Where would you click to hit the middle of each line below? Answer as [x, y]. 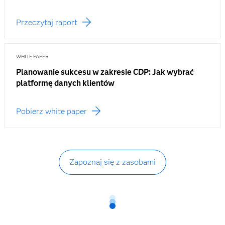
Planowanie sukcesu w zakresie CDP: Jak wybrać [105, 72]
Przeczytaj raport [46, 23]
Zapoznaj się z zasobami [112, 162]
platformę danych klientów [65, 83]
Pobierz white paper [51, 111]
